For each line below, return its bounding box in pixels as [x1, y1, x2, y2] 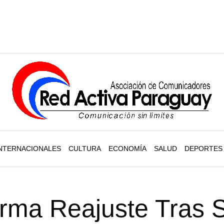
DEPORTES [184, 144, 222, 152]
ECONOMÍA [108, 144, 146, 152]
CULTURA [68, 144, 101, 152]
